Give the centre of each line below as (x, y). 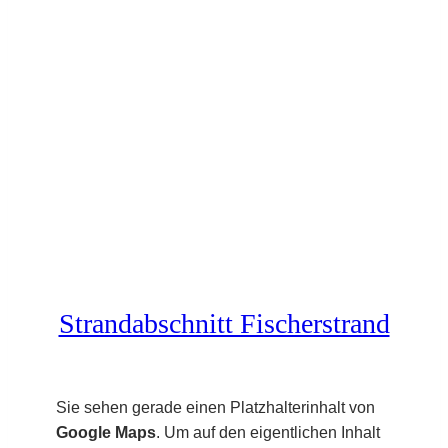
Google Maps (106, 432)
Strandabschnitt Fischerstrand (224, 323)
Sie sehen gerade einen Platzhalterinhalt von (215, 407)
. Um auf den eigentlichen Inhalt (268, 432)
